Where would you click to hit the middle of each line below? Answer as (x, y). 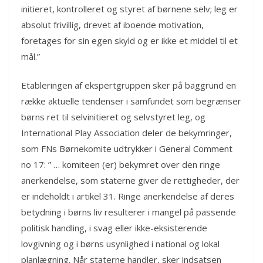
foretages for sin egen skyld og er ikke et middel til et (129, 40)
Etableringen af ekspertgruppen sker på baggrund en (129, 85)
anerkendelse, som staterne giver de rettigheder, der (130, 181)
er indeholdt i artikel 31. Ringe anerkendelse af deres (128, 196)
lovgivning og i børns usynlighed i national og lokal (120, 244)
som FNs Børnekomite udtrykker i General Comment (127, 149)
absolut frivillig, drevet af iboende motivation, (112, 24)
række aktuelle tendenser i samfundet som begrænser (131, 101)
